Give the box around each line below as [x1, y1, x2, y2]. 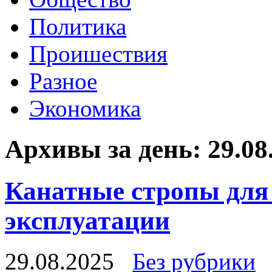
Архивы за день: [5, 134, 208, 163]
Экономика [29, 95, 141, 121]
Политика [29, 13, 126, 39]
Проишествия [29, 41, 168, 67]
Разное [29, 68, 97, 94]
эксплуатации [5, 206, 170, 235]
